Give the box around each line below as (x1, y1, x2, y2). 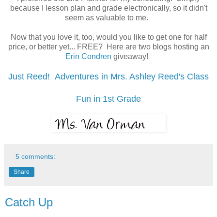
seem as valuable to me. (65, 13, 152, 22)
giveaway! (111, 52, 152, 61)
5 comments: (15, 152, 56, 160)
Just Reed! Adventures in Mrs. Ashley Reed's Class (8, 71, 209, 81)
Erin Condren (65, 52, 111, 61)
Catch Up (5, 195, 53, 209)
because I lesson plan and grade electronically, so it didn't (10, 3, 207, 12)
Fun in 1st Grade (76, 93, 141, 104)
